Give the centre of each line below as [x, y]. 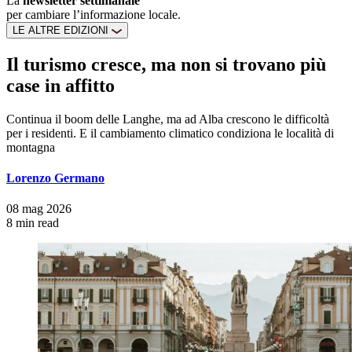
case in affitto [60, 85]
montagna [31, 147]
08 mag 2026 [39, 209]
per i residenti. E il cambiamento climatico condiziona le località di [170, 133]
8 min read [33, 223]
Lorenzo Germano [55, 178]
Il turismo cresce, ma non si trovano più [166, 64]
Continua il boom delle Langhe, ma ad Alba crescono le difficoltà [168, 119]
